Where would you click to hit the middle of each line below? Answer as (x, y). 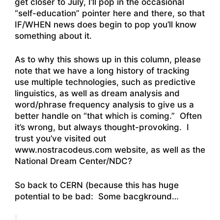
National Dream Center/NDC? (73, 161)
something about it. (53, 36)
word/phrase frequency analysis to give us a (104, 105)
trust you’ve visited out (60, 139)
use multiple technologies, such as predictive (105, 82)
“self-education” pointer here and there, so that (110, 13)
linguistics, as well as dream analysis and (97, 94)
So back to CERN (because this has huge (97, 185)
